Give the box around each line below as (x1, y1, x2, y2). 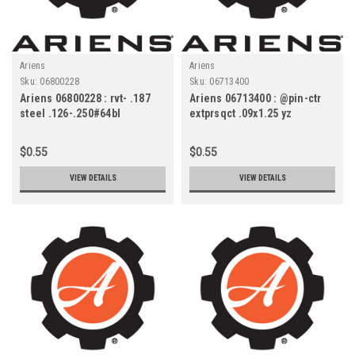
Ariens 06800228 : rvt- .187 (20, 91, 151, 105)
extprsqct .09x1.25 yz (189, 106, 292, 120)
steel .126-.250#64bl (20, 106, 120, 120)
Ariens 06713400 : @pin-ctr (189, 91, 322, 105)
